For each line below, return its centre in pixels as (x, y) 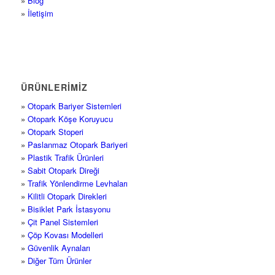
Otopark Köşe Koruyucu (70, 118)
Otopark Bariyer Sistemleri (74, 106)
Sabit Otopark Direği (63, 170)
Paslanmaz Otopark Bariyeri (77, 144)
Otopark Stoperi (55, 131)
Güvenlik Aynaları (59, 247)
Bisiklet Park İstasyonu (69, 209)
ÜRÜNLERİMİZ (54, 87)
